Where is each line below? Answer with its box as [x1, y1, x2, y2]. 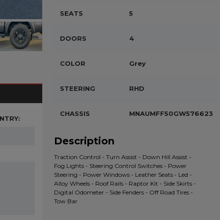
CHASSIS [60, 110, 90, 117]
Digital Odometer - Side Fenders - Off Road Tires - [54, 189, 193, 196]
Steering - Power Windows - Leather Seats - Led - [54, 171, 192, 178]
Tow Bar [54, 197, 78, 205]
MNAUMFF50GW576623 [129, 110, 213, 117]
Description [54, 135, 114, 147]
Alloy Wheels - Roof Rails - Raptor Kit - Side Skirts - [54, 180, 196, 187]
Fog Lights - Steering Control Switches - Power [54, 162, 187, 169]
